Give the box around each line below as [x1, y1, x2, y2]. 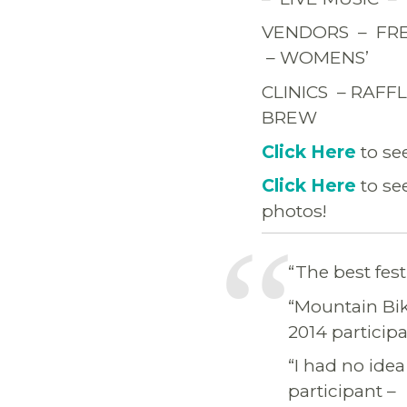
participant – [287, 380, 396, 402]
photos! [262, 200, 327, 223]
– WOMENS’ [262, 46, 369, 69]
